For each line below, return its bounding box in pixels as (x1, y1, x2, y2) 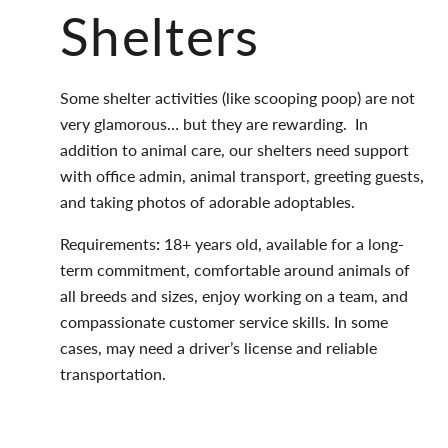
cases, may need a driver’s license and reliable (60, 335, 377, 359)
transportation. (60, 361, 166, 385)
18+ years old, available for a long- (164, 231, 404, 255)
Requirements (60, 231, 156, 255)
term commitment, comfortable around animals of (60, 257, 410, 281)
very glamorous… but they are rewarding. (60, 111, 347, 135)
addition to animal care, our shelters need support (60, 137, 409, 161)
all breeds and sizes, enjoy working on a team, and (60, 283, 408, 307)
